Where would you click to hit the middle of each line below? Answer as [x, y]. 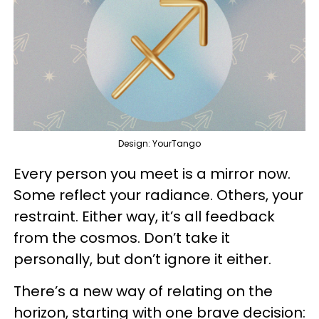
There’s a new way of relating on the [143, 291]
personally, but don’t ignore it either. [144, 259]
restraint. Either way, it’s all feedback [144, 216]
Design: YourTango [159, 143]
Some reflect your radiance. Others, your [158, 195]
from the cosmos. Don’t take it [122, 237]
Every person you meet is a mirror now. [152, 173]
